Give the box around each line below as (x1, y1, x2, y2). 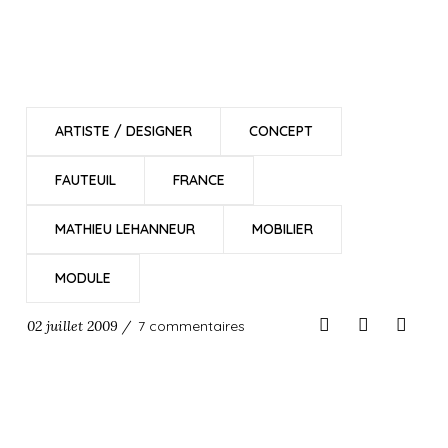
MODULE (54, 269, 111, 287)
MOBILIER (251, 220, 313, 238)
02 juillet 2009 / (26, 317, 131, 335)
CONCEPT (248, 122, 313, 140)
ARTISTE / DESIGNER (54, 122, 192, 140)
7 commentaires (137, 317, 245, 335)
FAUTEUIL (54, 171, 116, 189)
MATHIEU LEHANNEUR (54, 220, 195, 238)
